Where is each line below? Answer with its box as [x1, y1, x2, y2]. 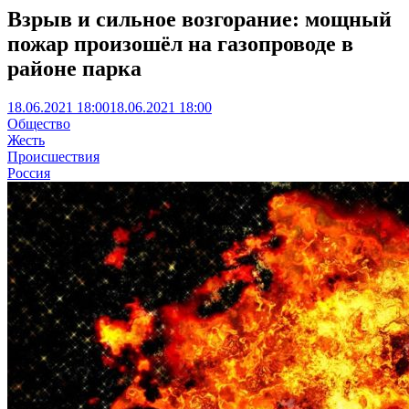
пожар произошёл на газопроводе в [7, 31, 353, 56]
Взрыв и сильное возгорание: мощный [7, 6, 392, 31]
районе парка [7, 56, 147, 80]
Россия [7, 164, 50, 181]
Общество [7, 115, 70, 131]
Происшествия [7, 148, 100, 164]
